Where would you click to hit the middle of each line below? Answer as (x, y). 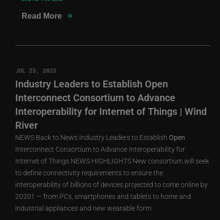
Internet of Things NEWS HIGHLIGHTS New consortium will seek (112, 161)
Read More (41, 16)
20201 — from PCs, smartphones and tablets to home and (103, 196)
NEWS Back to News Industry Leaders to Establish (92, 137)
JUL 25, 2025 (36, 70)
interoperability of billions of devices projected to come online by (112, 184)
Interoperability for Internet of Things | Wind (111, 111)
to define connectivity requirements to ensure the (89, 172)
